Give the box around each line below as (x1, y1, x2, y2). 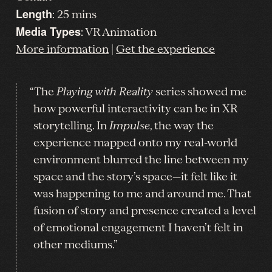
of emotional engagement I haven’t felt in (33, 220, 243, 236)
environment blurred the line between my (33, 152, 249, 168)
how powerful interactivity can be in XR (33, 101, 237, 117)
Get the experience (116, 42, 215, 57)
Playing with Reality (56, 84, 153, 100)
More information (16, 42, 109, 57)
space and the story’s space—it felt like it (33, 169, 237, 185)
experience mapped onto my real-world (33, 135, 237, 151)
